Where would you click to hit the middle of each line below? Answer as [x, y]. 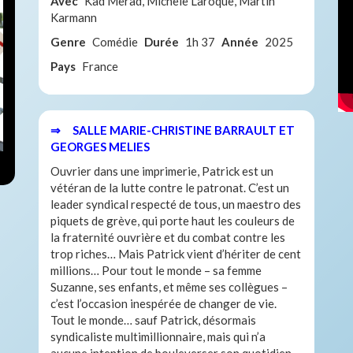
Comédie [115, 41]
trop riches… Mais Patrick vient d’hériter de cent [176, 253]
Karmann [74, 17]
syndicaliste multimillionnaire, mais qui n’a [158, 336]
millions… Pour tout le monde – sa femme [156, 270]
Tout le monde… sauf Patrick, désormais [153, 320]
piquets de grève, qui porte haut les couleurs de [173, 220]
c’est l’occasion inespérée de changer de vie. [163, 303]
